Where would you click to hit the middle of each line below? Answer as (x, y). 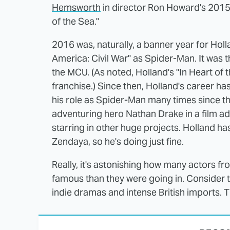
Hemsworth (76, 8)
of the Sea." (75, 22)
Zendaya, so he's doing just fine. (118, 142)
